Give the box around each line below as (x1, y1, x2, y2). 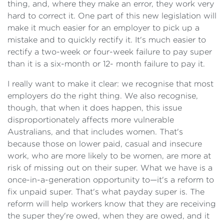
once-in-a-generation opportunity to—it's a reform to (7, 175, 214, 184)
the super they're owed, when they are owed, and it (7, 211, 209, 220)
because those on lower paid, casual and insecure (7, 139, 202, 148)
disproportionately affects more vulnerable (7, 115, 174, 124)
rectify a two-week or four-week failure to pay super (7, 47, 212, 56)
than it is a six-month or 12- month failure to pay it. (7, 59, 205, 68)
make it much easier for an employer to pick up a (7, 23, 199, 32)
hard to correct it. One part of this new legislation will (7, 11, 216, 20)
